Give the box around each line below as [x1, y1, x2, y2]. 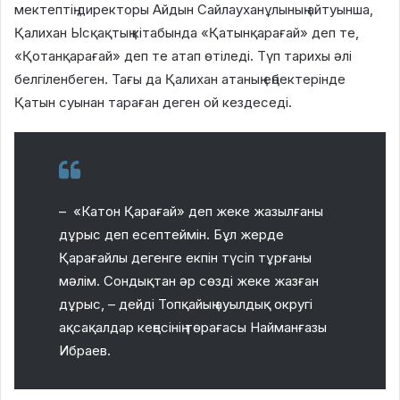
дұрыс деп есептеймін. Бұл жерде [59, 225, 284, 243]
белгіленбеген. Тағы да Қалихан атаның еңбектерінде [14, 70, 346, 87]
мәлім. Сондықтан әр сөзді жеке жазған [59, 271, 319, 289]
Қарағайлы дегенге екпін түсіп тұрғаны [59, 248, 312, 266]
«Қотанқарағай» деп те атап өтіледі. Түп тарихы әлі [14, 46, 352, 64]
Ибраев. [59, 341, 111, 359]
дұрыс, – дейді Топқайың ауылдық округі [59, 295, 312, 312]
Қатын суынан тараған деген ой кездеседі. [14, 93, 292, 111]
